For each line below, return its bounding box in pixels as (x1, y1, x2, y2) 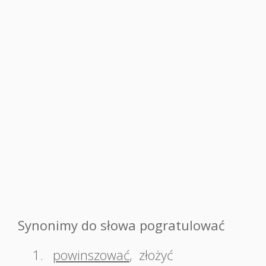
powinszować (53, 246, 129, 264)
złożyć (139, 246, 173, 264)
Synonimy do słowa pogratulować (18, 216, 225, 234)
